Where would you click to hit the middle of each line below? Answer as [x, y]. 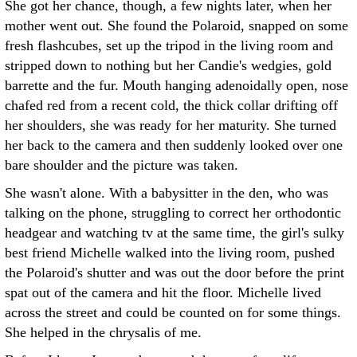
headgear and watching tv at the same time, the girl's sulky [175, 233]
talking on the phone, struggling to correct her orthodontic [173, 213]
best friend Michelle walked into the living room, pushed [170, 253]
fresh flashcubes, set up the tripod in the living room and [169, 45]
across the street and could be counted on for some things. [173, 312]
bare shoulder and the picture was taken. [122, 165]
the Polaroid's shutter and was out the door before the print [175, 273]
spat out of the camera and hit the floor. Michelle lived [163, 292]
